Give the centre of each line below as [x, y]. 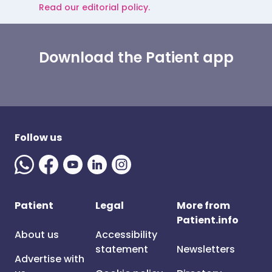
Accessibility [127, 235]
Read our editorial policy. [94, 7]
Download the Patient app [136, 57]
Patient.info [207, 220]
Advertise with [49, 259]
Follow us [38, 138]
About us [37, 235]
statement [122, 249]
